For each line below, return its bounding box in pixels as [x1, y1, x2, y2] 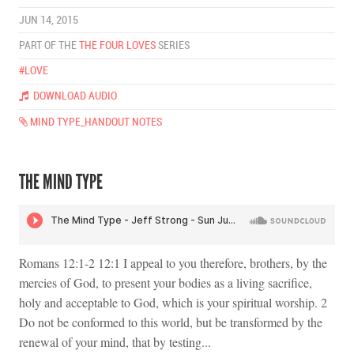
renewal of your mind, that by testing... [19, 333, 211, 351]
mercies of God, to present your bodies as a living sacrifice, [19, 274, 312, 292]
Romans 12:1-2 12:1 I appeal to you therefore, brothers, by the [19, 254, 327, 272]
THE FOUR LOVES [79, 40, 156, 51]
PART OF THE [19, 40, 79, 51]
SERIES [156, 40, 190, 51]
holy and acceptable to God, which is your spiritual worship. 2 [19, 294, 327, 311]
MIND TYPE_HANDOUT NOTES [28, 115, 162, 128]
